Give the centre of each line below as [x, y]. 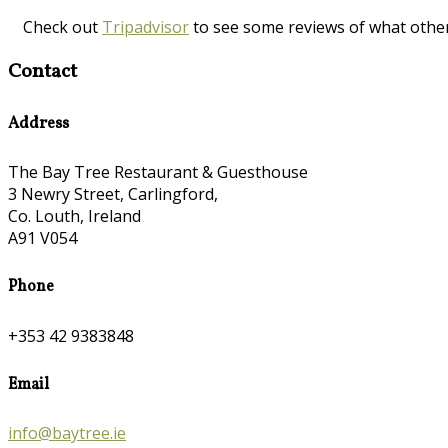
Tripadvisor [145, 26]
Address [38, 123]
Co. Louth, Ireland [74, 216]
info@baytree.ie [67, 433]
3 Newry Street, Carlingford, [113, 194]
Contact [42, 71]
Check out [62, 26]
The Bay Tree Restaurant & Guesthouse [158, 172]
